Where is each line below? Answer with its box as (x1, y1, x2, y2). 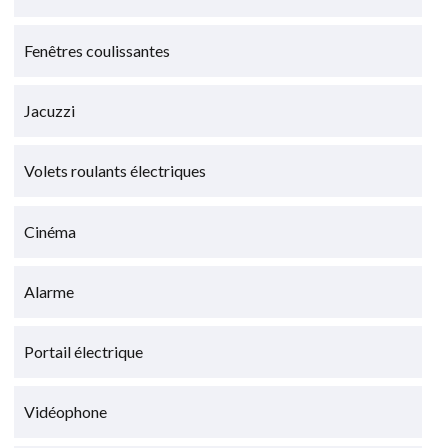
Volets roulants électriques (24, 161, 207, 181)
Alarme (24, 281, 75, 301)
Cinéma (24, 221, 77, 241)
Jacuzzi (24, 101, 76, 121)
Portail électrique (24, 341, 144, 361)
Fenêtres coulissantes (24, 41, 171, 61)
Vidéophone (24, 402, 108, 422)
